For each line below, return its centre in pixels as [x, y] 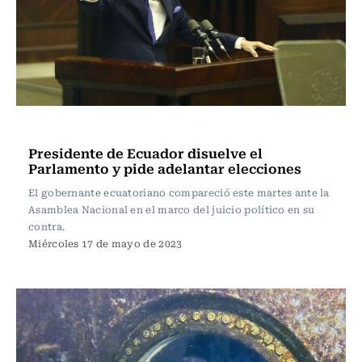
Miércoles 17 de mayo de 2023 [105, 243]
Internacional [71, 128]
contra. [47, 226]
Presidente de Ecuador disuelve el [145, 153]
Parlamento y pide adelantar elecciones [165, 168]
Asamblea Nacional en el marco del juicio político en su [172, 209]
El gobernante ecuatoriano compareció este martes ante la [179, 192]
